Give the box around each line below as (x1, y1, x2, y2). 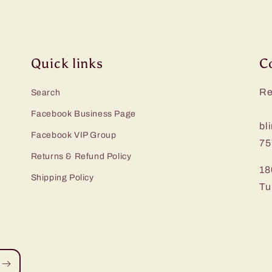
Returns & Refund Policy (30, 152, 132, 161)
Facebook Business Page (30, 109, 136, 118)
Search (30, 88, 61, 97)
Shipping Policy (30, 173, 94, 182)
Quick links (30, 56, 103, 72)
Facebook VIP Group (30, 131, 117, 140)
